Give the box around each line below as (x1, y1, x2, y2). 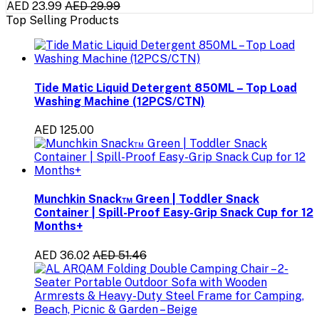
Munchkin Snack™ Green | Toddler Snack (34, 192, 259, 206)
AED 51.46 (93, 248, 147, 262)
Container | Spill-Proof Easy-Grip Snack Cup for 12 (34, 206, 313, 220)
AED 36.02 (34, 248, 90, 262)
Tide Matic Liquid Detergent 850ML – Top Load (34, 80, 297, 95)
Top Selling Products (6, 14, 119, 28)
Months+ (34, 219, 83, 234)
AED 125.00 (34, 122, 94, 137)
